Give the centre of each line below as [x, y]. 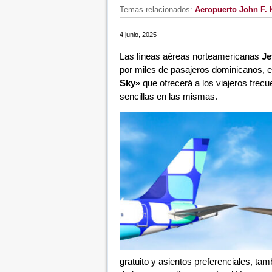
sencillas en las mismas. [168, 96]
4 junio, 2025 [138, 35]
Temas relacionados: [157, 9]
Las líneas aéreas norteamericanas [190, 56]
